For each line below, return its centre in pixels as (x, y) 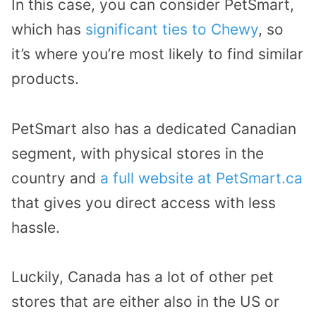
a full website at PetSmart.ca (201, 178)
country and (56, 178)
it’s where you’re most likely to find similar (157, 54)
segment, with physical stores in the (138, 153)
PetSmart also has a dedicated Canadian (154, 128)
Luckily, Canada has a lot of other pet (142, 277)
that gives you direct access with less (144, 202)
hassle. (36, 227)
